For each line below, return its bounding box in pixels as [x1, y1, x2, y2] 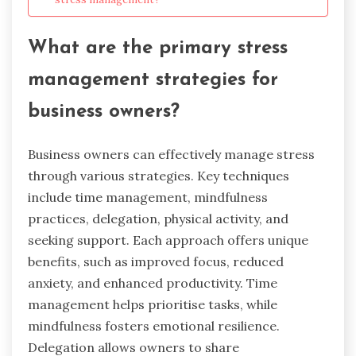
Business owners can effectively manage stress [28, 145, 315, 162]
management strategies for [28, 70, 278, 90]
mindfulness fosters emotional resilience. [28, 317, 280, 334]
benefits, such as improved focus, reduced [28, 253, 284, 269]
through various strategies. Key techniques [28, 167, 289, 184]
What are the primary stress [28, 38, 288, 58]
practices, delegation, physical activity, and [28, 210, 288, 226]
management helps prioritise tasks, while [28, 296, 277, 312]
